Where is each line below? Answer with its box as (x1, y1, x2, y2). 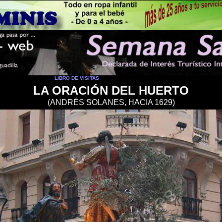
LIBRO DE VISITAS (54, 75, 99, 81)
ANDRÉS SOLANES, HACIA (50, 98, 155, 107)
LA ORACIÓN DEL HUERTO (33, 84, 189, 97)
